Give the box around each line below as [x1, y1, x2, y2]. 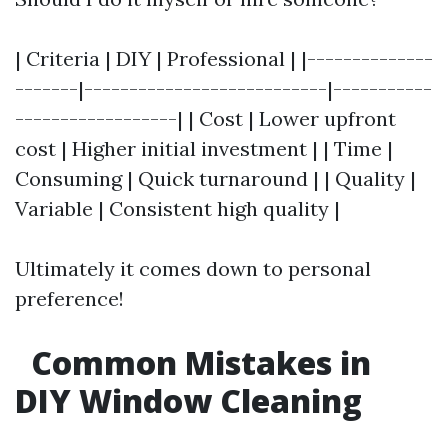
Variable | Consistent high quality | [15, 196, 340, 221]
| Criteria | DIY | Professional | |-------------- [15, 46, 433, 71]
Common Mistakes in [23, 341, 371, 384]
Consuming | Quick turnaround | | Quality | [15, 166, 416, 191]
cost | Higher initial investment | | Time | [15, 136, 393, 161]
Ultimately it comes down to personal [15, 256, 371, 281]
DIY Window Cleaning [15, 379, 362, 422]
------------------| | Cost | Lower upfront [15, 106, 396, 131]
